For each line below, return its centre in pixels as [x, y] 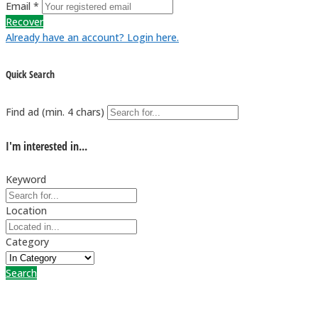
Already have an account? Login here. [92, 37]
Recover [24, 21]
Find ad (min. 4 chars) [55, 111]
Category [27, 242]
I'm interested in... [46, 146]
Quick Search [30, 75]
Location [26, 211]
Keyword [26, 180]
